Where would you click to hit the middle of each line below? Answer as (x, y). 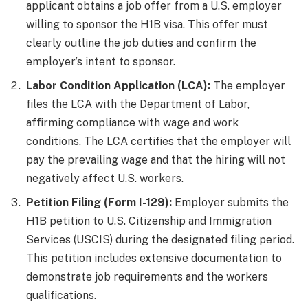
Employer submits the (230, 202)
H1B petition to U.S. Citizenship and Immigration (149, 221)
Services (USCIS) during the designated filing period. (160, 239)
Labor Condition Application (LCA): (118, 85)
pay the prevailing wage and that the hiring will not (156, 159)
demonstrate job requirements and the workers (147, 276)
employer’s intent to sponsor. (101, 61)
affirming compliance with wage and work (132, 122)
